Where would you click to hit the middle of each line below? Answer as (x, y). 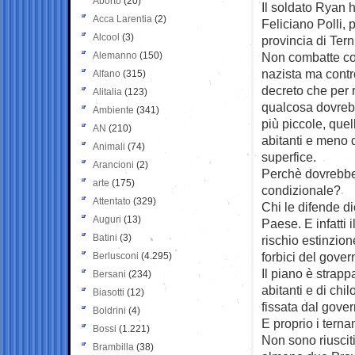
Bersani (109, 274)
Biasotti (109, 292)
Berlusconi (116, 256)
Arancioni (113, 164)
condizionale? (301, 190)
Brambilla (113, 347)
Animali (109, 146)
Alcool (106, 37)
